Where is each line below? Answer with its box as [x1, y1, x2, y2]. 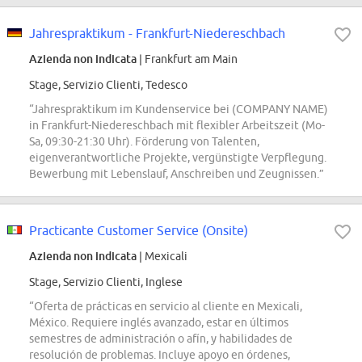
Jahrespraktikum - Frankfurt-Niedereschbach [29, 26, 285, 41]
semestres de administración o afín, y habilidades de [29, 332, 293, 346]
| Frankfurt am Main [137, 53, 238, 66]
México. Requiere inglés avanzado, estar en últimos [29, 316, 288, 330]
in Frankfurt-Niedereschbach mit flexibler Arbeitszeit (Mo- [29, 119, 325, 133]
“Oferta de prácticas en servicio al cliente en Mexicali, [29, 300, 302, 314]
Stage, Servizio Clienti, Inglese [29, 276, 183, 289]
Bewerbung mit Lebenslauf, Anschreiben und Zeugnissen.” [29, 167, 324, 181]
